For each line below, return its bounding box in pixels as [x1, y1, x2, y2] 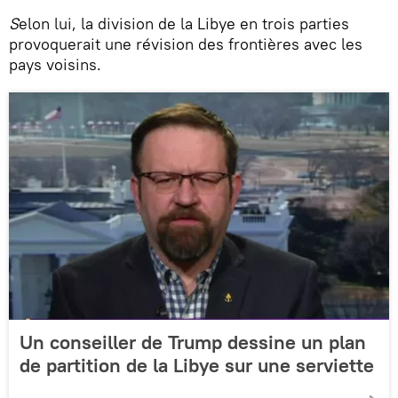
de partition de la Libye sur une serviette [20, 352, 374, 378]
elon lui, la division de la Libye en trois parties [19, 12, 349, 34]
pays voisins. [9, 53, 101, 75]
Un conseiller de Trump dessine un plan [20, 329, 366, 354]
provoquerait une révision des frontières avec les [9, 33, 362, 54]
